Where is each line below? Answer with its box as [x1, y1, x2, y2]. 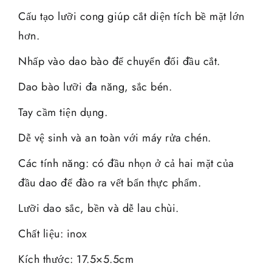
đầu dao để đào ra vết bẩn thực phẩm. [18, 174, 201, 191]
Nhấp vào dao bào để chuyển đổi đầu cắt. [18, 53, 220, 69]
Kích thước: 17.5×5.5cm [18, 251, 134, 267]
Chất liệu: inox [18, 225, 87, 242]
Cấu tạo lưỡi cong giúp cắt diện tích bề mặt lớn [18, 8, 245, 24]
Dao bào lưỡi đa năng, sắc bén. [18, 78, 172, 95]
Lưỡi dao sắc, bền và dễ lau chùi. [18, 200, 179, 216]
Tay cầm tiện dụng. [18, 104, 107, 120]
